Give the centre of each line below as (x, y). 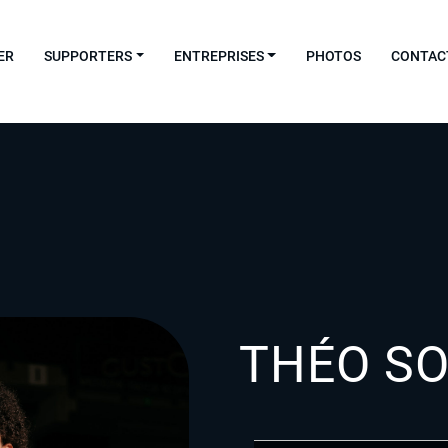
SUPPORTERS (87, 55)
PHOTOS (333, 55)
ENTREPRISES (218, 55)
